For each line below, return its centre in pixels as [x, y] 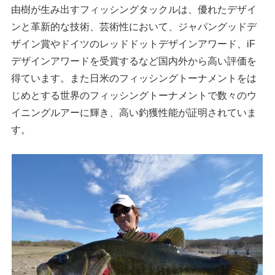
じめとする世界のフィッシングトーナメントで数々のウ [134, 95]
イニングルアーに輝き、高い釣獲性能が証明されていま [134, 112]
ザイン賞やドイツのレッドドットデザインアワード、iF [134, 43]
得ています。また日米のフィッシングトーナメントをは [134, 78]
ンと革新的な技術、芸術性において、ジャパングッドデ [134, 26]
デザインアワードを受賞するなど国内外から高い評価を [134, 60]
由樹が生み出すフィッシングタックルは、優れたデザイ [134, 9]
